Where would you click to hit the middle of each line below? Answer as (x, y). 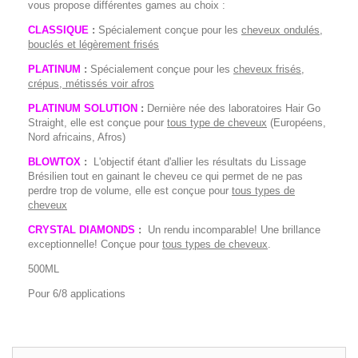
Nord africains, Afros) (77, 137)
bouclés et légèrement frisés (93, 45)
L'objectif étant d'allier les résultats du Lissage (198, 162)
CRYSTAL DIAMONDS (82, 230)
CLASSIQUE (58, 30)
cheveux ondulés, (282, 30)
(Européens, (296, 123)
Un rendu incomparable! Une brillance (233, 230)
